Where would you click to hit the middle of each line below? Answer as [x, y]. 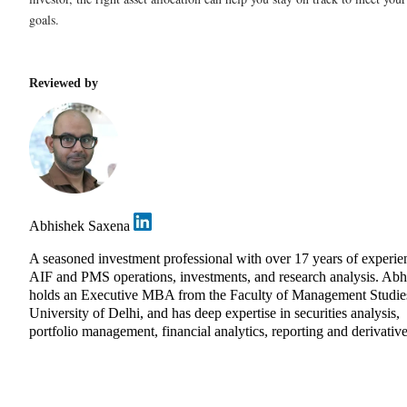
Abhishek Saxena [81, 225]
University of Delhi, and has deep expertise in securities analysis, [214, 313]
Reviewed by [64, 83]
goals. [44, 19]
